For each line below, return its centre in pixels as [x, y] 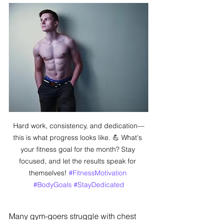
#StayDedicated [99, 184]
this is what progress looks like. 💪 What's [79, 137]
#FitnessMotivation [97, 173]
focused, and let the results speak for [79, 161]
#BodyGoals [52, 184]
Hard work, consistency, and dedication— [79, 125]
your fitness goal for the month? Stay [79, 149]
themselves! [49, 173]
